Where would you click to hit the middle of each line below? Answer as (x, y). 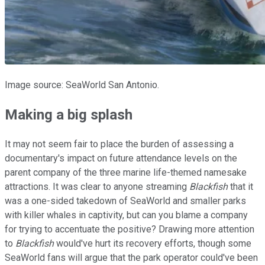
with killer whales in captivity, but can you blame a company (126, 215)
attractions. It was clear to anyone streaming (97, 186)
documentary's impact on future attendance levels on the (121, 158)
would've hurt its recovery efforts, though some (153, 243)
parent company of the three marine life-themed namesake (126, 172)
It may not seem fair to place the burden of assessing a (119, 144)
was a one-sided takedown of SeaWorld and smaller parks (125, 201)
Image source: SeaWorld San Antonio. (82, 85)
